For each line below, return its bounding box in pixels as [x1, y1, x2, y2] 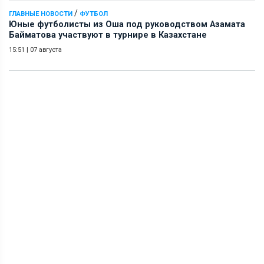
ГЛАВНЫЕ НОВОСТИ [9, 9, 72, 18]
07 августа [30, 45, 62, 54]
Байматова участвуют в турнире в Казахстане [9, 29, 207, 40]
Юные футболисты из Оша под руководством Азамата [9, 19, 245, 29]
